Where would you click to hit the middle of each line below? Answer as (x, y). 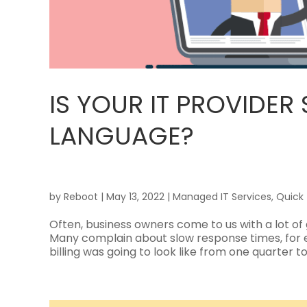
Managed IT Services (222, 197)
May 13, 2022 (135, 197)
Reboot (81, 197)
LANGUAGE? (122, 136)
